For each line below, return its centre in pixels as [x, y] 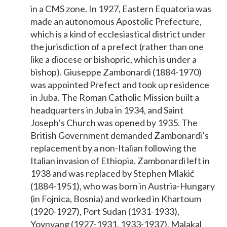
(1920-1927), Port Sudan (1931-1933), [105, 211]
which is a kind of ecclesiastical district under [118, 34]
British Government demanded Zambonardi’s [120, 135]
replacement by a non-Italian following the [113, 148]
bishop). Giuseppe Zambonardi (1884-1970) [116, 72]
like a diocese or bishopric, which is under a [113, 59]
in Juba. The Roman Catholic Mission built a [115, 97]
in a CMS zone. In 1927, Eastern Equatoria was [121, 8]
